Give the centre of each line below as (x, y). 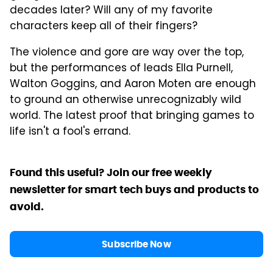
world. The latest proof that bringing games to (132, 116)
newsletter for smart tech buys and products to (134, 189)
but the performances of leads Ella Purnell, (121, 69)
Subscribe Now (136, 244)
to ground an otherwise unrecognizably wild (126, 100)
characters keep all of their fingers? (104, 27)
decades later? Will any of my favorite (111, 11)
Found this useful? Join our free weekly (111, 172)
